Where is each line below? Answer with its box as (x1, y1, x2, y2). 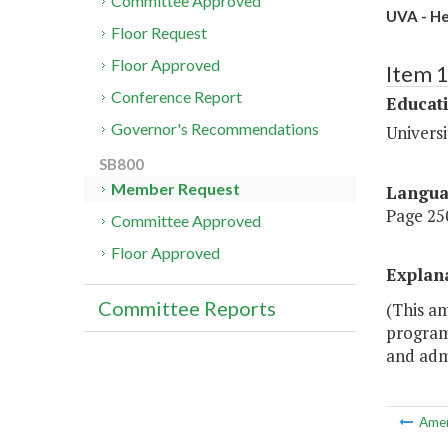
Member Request (111, 179, 241, 199)
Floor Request (111, 23, 208, 43)
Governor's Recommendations (111, 119, 320, 139)
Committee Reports (98, 296, 276, 321)
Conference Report (111, 87, 243, 107)
